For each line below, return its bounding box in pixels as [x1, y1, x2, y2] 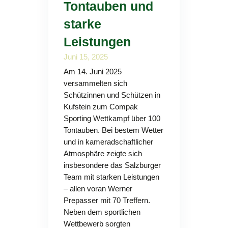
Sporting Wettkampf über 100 [63, 114, 160, 123]
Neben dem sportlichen [63, 208, 140, 216]
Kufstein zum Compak [63, 102, 138, 111]
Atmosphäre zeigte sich [63, 149, 142, 158]
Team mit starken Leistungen [63, 173, 159, 181]
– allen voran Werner [63, 184, 132, 193]
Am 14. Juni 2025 [63, 67, 122, 76]
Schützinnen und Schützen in [63, 91, 160, 99]
